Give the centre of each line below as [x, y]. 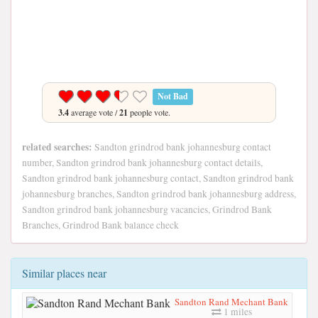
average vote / [94, 112]
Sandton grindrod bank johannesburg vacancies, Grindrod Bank [147, 209]
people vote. [149, 112]
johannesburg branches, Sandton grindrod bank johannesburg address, [159, 194]
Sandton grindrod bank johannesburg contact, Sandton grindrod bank [158, 178]
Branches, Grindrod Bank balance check [100, 225]
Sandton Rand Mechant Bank [231, 301]
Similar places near [64, 273]
